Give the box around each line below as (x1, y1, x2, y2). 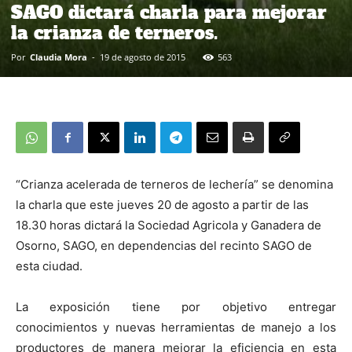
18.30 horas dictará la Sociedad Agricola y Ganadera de (16, 218, 321, 233)
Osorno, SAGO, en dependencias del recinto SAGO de (16, 238, 312, 254)
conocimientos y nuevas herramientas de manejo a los (16, 320, 336, 335)
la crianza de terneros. (11, 21, 218, 46)
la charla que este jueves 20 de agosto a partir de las (16, 197, 309, 213)
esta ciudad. (16, 258, 82, 274)
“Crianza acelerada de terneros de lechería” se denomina (16, 177, 333, 192)
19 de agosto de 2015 (100, 51, 185, 64)
